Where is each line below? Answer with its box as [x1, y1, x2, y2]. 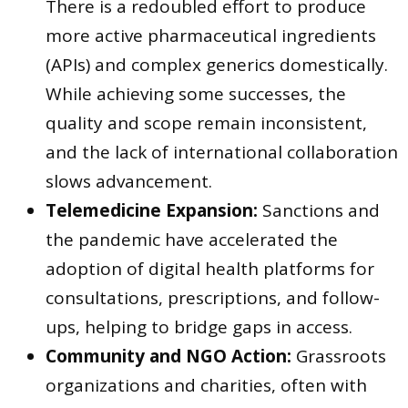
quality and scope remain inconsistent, [46, 110, 367, 135]
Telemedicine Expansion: [46, 198, 258, 222]
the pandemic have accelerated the [46, 227, 338, 251]
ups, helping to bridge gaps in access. [46, 314, 352, 339]
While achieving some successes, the [46, 81, 346, 106]
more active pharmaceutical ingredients [46, 23, 376, 47]
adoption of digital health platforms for [46, 256, 374, 280]
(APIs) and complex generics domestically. [46, 52, 388, 76]
